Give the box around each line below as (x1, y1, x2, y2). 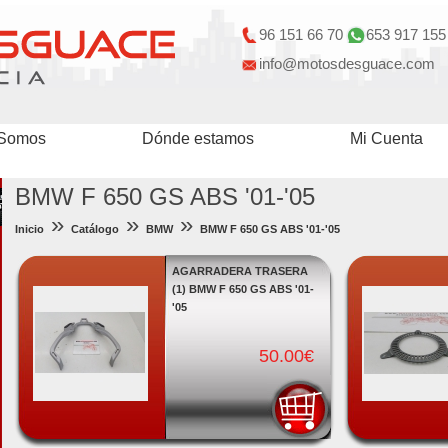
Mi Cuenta (349, 130, 423, 147)
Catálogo (70, 223, 119, 235)
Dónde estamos (141, 130, 254, 147)
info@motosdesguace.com (258, 55, 435, 72)
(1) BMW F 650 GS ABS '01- (171, 283, 314, 295)
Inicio (14, 223, 44, 235)
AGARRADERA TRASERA (171, 265, 308, 277)
